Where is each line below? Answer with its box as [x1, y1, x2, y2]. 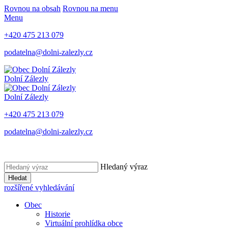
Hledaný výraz [100, 162, 148, 171]
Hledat [8, 174, 27, 182]
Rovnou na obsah [4, 4, 61, 13]
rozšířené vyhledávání [4, 183, 74, 192]
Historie [45, 210, 70, 218]
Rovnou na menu [63, 4, 118, 13]
